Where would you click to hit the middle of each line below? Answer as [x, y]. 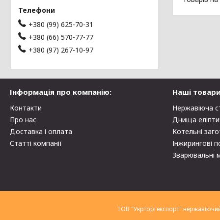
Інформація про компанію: [61, 92]
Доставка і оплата [41, 131]
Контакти [26, 108]
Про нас [23, 119]
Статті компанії [36, 143]
